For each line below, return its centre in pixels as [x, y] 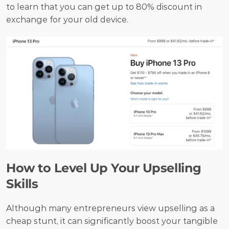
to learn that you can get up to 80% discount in [104, 7]
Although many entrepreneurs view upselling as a [110, 209]
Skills [22, 184]
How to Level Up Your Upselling [104, 168]
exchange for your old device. [68, 19]
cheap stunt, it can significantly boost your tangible [112, 221]
